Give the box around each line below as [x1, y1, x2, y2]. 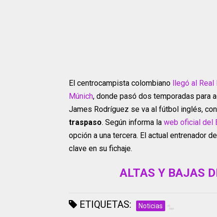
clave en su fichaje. [69, 144, 132, 154]
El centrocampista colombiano [69, 78, 172, 88]
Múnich [69, 92, 93, 101]
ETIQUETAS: [77, 199, 131, 211]
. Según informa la [102, 118, 164, 127]
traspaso [69, 118, 102, 127]
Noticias [139, 202, 163, 210]
